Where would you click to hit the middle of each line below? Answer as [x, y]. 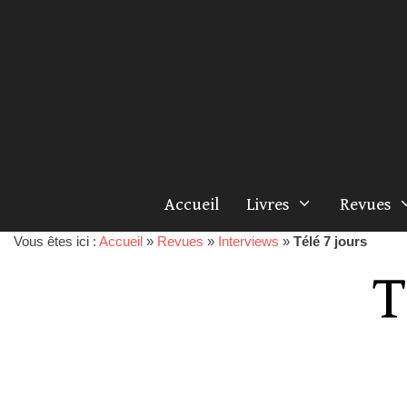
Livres [268, 204]
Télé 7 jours [330, 241]
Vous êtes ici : [56, 241]
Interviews [248, 241]
